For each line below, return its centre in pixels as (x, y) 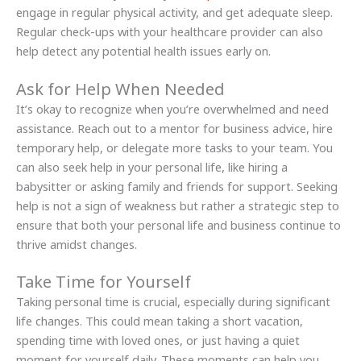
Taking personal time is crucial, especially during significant (173, 301)
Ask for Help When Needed (120, 89)
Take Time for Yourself (104, 281)
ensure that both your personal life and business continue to (178, 224)
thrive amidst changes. (77, 244)
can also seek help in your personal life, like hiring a (152, 166)
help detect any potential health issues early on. (143, 51)
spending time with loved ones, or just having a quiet (158, 340)
